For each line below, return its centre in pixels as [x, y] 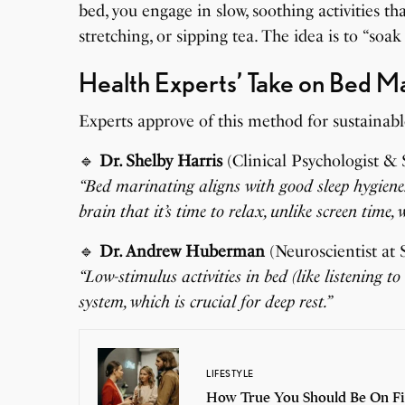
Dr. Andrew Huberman [183, 251]
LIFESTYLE [230, 374]
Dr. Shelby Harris [161, 160]
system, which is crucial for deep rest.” [206, 301]
